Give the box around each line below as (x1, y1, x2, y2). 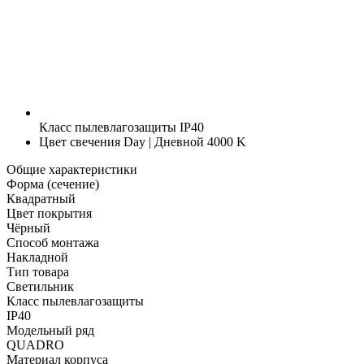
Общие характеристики (6, 162, 137, 176)
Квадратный (6, 191, 76, 206)
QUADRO (6, 337, 64, 352)
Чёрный (6, 220, 50, 235)
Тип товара (6, 264, 69, 279)
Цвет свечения (39, 134, 120, 149)
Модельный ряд (6, 323, 94, 337)
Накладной (6, 249, 68, 264)
